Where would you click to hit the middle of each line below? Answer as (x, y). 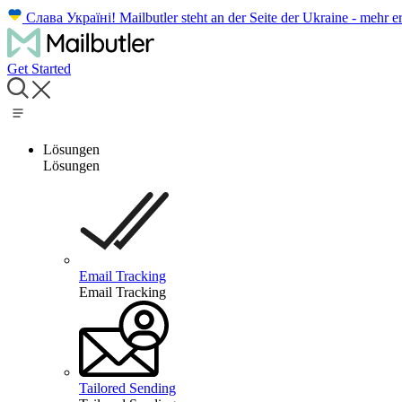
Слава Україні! (71, 17)
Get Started (39, 68)
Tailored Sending (127, 388)
